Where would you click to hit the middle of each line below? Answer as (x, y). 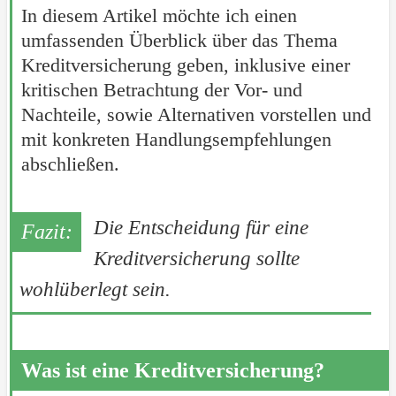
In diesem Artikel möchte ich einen (159, 15)
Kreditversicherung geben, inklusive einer (185, 65)
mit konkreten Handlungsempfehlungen (176, 139)
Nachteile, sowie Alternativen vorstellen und (196, 114)
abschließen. (70, 164)
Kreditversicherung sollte (196, 258)
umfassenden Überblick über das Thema (179, 40)
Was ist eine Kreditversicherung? (172, 370)
